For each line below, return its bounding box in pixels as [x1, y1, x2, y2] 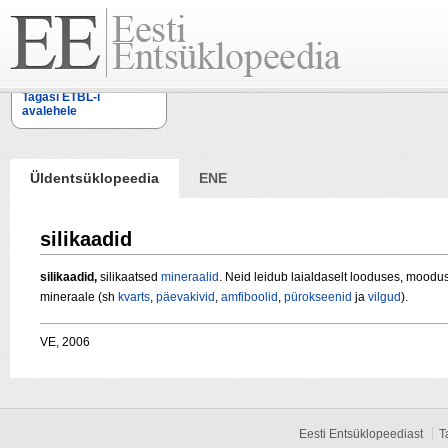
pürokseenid [284, 290, 352, 305]
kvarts [118, 290, 150, 305]
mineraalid [161, 270, 219, 285]
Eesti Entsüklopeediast [299, 427, 423, 442]
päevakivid [156, 290, 215, 305]
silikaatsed [97, 270, 161, 285]
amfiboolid [221, 290, 278, 305]
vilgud [368, 290, 401, 305]
